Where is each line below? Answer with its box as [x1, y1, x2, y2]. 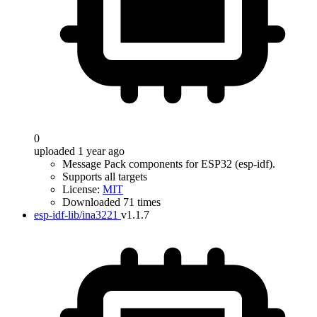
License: [62, 183, 103, 195]
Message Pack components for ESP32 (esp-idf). [62, 158, 275, 170]
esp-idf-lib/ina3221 [34, 209, 118, 221]
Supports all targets [62, 171, 147, 183]
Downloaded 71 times [62, 196, 161, 208]
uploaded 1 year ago [34, 145, 125, 157]
